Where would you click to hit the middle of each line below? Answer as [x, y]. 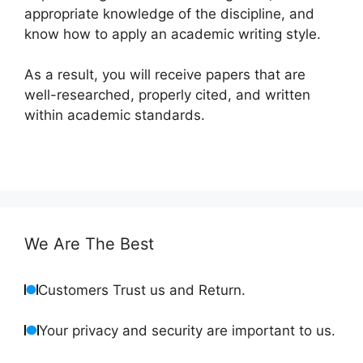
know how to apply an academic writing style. [173, 34]
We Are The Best [89, 243]
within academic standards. [115, 115]
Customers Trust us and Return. [142, 290]
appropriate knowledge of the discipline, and [169, 13]
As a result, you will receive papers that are [165, 75]
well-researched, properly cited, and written [167, 95]
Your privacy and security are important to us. [187, 331]
